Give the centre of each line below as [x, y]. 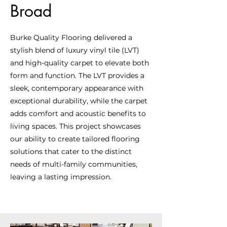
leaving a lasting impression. [61, 177]
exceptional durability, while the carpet [79, 101]
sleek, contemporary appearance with [77, 88]
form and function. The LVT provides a [77, 75]
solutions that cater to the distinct [71, 152]
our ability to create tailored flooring [75, 139]
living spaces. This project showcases [75, 126]
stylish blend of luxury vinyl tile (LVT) [75, 50]
